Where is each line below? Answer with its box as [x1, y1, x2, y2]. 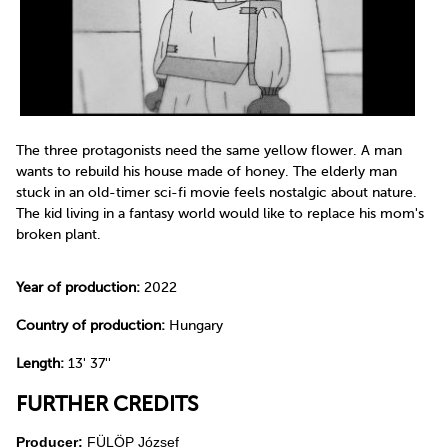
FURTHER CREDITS [16, 392, 198, 417]
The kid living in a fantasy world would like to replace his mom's [16, 205, 424, 221]
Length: [16, 355, 64, 371]
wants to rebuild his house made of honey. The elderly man [16, 163, 397, 179]
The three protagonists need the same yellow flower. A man [16, 142, 402, 158]
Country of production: [16, 317, 165, 333]
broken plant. [16, 226, 101, 242]
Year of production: [16, 280, 140, 296]
